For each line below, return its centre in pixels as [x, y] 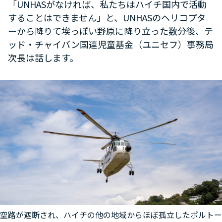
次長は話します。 [43, 57]
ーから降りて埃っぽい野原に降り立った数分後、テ [111, 30]
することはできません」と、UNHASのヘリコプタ [107, 17]
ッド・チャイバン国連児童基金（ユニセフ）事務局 [111, 44]
